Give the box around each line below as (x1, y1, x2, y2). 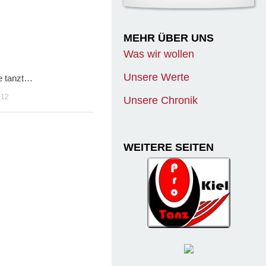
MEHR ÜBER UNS (123, 31, 214, 44)
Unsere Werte (123, 71, 189, 83)
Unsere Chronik (123, 94, 198, 106)
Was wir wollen (123, 47, 194, 60)
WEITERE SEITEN (123, 141, 214, 153)
